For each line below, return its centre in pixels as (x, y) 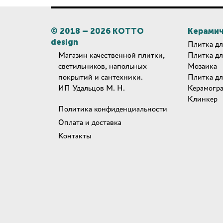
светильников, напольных (103, 66)
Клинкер (203, 99)
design (64, 42)
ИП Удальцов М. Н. (92, 88)
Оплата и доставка (90, 122)
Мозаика (202, 66)
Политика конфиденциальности (113, 109)
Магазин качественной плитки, (111, 55)
